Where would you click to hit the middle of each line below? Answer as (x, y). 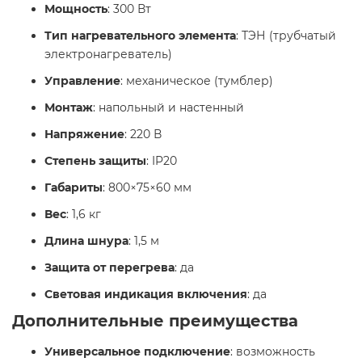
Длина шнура (86, 241)
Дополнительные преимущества (155, 321)
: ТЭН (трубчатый (286, 36)
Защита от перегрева (109, 268)
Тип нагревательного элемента (140, 36)
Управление (82, 81)
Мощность (76, 9)
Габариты (74, 188)
